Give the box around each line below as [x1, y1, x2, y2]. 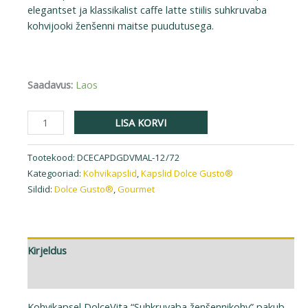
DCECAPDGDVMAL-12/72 [77, 151, 180, 164]
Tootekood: [27, 151, 77, 164]
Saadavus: [27, 78, 73, 92]
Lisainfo [27, 269, 63, 283]
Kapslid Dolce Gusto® [141, 166, 233, 179]
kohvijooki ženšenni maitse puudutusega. [27, 19, 214, 33]
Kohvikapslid [83, 166, 137, 179]
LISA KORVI [115, 115, 167, 129]
